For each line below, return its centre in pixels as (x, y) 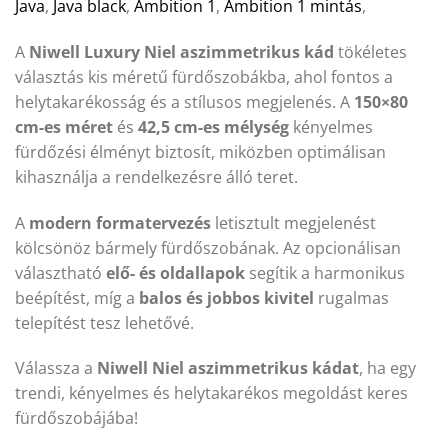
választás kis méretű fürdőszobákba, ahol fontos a (204, 76)
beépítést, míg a (77, 297)
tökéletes (370, 51)
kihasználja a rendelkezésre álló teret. (156, 176)
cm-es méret (64, 126)
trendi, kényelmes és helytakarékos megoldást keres (211, 393)
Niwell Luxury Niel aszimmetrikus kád (181, 51)
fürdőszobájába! (76, 418)
